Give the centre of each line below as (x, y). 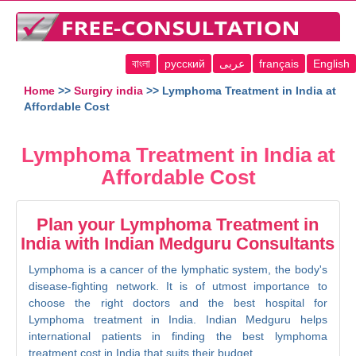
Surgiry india (108, 91)
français (279, 64)
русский (185, 64)
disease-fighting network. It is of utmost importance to (178, 286)
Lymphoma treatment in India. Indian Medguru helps (178, 320)
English (331, 64)
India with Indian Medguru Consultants (178, 244)
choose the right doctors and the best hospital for (178, 303)
